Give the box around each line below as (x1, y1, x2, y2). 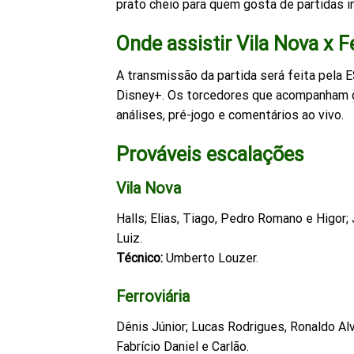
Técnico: (116, 250, 163, 266)
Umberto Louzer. (163, 250, 258, 266)
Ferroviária (116, 287, 190, 306)
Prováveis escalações (116, 141, 304, 166)
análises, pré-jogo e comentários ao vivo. (116, 107, 344, 123)
